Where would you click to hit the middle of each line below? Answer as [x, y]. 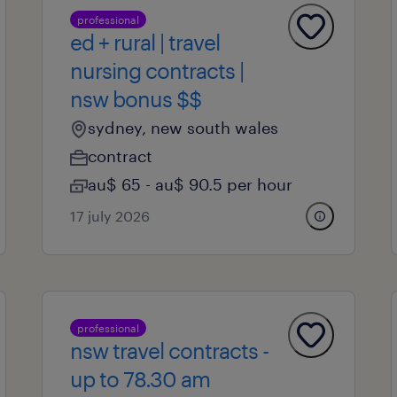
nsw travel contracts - [169, 350]
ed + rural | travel [144, 42]
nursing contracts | [156, 70]
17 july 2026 [109, 216]
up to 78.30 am [140, 379]
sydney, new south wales [183, 128]
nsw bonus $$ [135, 99]
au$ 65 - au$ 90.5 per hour [190, 184]
